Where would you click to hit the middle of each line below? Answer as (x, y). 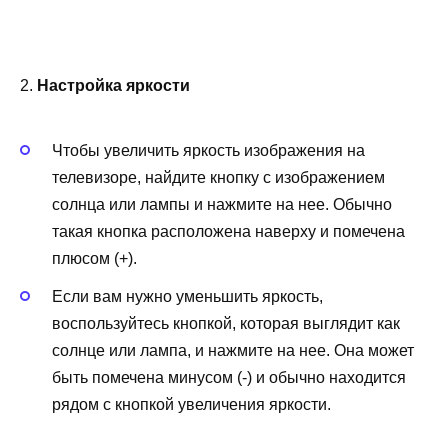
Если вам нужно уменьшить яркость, (187, 297)
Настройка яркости (113, 85)
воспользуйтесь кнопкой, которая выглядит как (226, 324)
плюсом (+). (94, 259)
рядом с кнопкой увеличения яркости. (191, 405)
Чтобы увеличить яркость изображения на (208, 151)
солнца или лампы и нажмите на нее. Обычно (222, 205)
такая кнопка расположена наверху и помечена (228, 232)
